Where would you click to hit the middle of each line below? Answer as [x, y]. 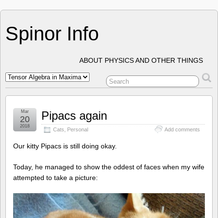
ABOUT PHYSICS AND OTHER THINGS [141, 60]
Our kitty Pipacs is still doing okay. [65, 146]
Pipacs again [74, 116]
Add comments [182, 129]
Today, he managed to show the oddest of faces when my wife [109, 167]
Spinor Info [52, 34]
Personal [78, 129]
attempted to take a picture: [55, 177]
